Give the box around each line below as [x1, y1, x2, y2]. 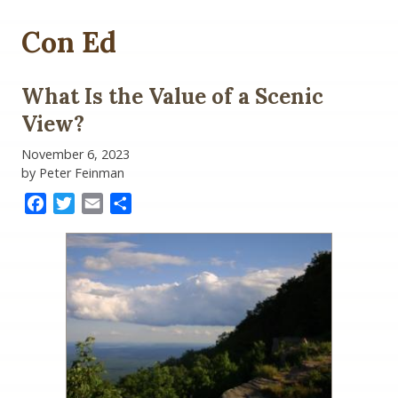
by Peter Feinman [21, 164, 124, 182]
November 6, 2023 [21, 146, 130, 163]
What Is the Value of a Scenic [21, 83, 323, 111]
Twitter [75, 194, 123, 214]
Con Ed [21, 23, 116, 60]
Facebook [46, 194, 110, 214]
